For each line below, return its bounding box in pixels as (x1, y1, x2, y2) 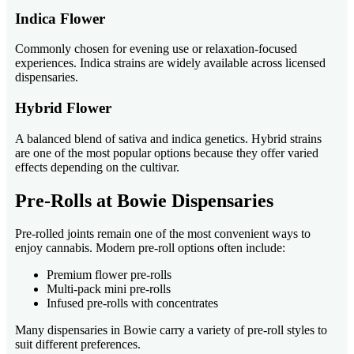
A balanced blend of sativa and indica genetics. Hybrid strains (15, 131, 322, 145)
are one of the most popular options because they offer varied (15, 145, 318, 160)
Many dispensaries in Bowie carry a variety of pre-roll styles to (15, 323, 327, 337)
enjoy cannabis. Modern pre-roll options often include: (15, 241, 285, 255)
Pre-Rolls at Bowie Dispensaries (15, 190, 273, 211)
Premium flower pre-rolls (47, 268, 171, 282)
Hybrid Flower (15, 99, 111, 116)
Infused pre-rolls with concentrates (47, 296, 218, 311)
